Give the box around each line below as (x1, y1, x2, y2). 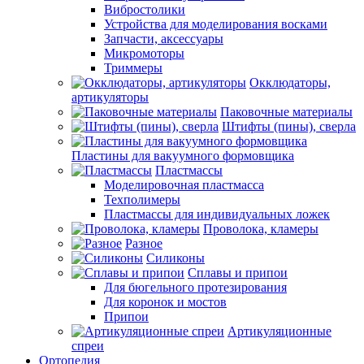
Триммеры (104, 61, 162, 75)
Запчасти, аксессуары (104, 32, 223, 45)
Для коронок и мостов (104, 295, 227, 309)
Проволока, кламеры (203, 222, 318, 236)
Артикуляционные (227, 324, 331, 338)
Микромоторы (104, 46, 184, 60)
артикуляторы (71, 90, 149, 104)
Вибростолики (104, 2, 185, 16)
